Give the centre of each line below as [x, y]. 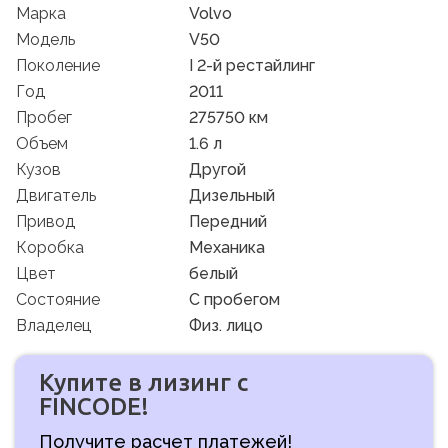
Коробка [50, 247]
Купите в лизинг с [143, 382]
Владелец [53, 325]
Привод [45, 221]
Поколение [58, 65]
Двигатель [56, 195]
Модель [45, 39]
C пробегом [234, 299]
